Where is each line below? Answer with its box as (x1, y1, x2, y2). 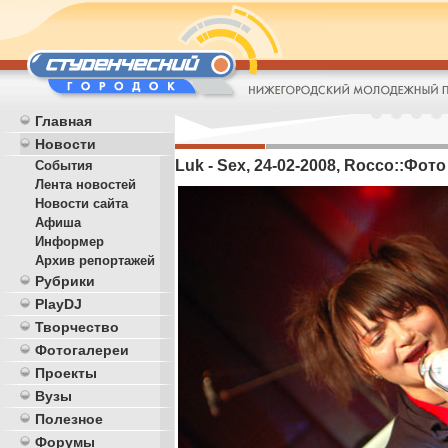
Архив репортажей (35, 253, 155, 268)
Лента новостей (35, 177, 136, 192)
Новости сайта (35, 196, 128, 211)
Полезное (35, 411, 103, 427)
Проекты (35, 365, 97, 381)
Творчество (35, 319, 119, 335)
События (35, 158, 93, 173)
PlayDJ (35, 296, 82, 312)
